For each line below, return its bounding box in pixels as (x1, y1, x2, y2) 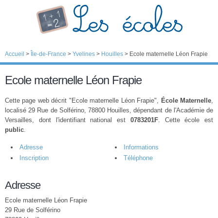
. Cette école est (158, 116, 213, 124)
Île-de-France (31, 51, 66, 57)
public (5, 126, 24, 133)
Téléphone (124, 154, 153, 162)
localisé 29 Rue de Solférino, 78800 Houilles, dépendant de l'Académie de (5, 107, 213, 114)
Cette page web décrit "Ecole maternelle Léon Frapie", (5, 97, 161, 104)
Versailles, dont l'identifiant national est (5, 116, 130, 124)
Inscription (19, 154, 49, 162)
